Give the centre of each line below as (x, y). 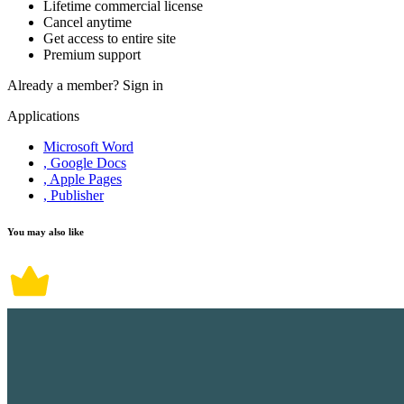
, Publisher (73, 196)
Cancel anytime (87, 23)
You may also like (46, 232)
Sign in (143, 86)
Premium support (92, 55)
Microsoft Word (88, 147)
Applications (43, 116)
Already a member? (65, 86)
